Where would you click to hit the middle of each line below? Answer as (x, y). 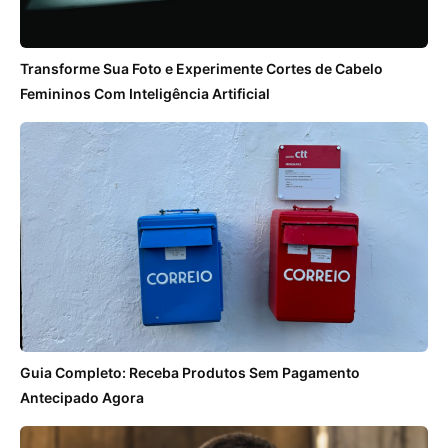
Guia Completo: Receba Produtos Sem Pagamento (190, 372)
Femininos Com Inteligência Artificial (145, 94)
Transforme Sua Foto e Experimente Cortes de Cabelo (201, 69)
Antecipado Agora (82, 397)
